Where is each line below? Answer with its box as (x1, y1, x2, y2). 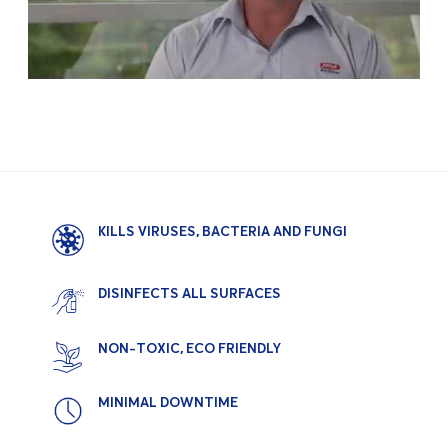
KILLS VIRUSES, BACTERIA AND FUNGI (98, 222, 347, 240)
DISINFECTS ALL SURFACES (98, 285, 281, 302)
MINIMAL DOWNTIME (98, 394, 238, 411)
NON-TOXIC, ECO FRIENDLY (98, 339, 281, 357)
